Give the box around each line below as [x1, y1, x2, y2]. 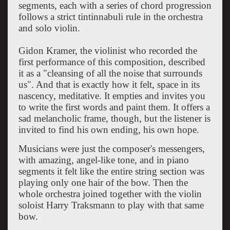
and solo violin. [18, 22, 80, 33]
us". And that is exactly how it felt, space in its [18, 79, 200, 90]
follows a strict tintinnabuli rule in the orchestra [18, 11, 203, 22]
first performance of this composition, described [18, 56, 205, 67]
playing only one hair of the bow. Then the [18, 177, 188, 188]
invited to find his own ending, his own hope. [18, 124, 199, 135]
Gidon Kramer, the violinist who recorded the [18, 45, 197, 56]
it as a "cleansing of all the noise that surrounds [18, 67, 202, 79]
